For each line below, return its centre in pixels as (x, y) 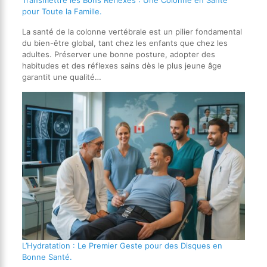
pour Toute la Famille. (62, 11)
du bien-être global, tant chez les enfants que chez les (125, 43)
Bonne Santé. (47, 257)
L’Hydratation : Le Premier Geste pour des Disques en (122, 246)
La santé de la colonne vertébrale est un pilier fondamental (132, 31)
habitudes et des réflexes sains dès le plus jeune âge (122, 65)
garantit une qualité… (61, 77)
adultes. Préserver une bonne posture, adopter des (118, 54)
